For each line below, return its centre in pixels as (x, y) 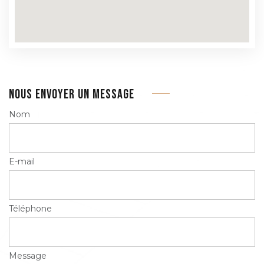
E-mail (22, 161)
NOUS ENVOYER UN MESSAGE (72, 95)
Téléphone (30, 209)
